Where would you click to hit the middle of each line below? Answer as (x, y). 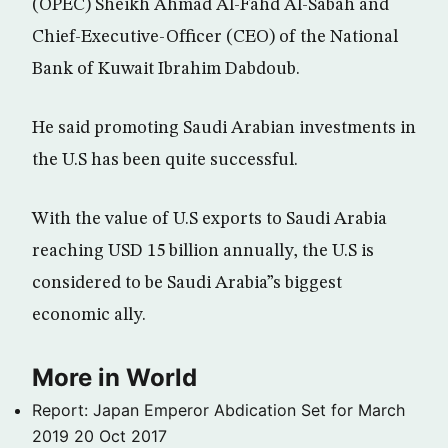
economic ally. (89, 315)
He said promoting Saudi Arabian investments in (224, 128)
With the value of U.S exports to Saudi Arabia (209, 219)
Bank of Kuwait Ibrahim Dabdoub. (166, 69)
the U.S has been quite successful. (165, 160)
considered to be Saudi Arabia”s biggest (187, 283)
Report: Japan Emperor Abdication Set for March (218, 410)
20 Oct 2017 (120, 436)
